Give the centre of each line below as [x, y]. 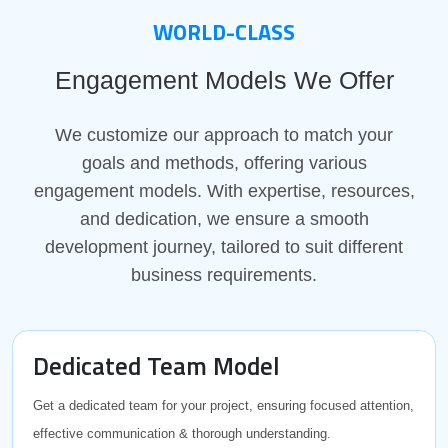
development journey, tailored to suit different [224, 246]
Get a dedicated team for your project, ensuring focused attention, [223, 405]
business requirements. [224, 274]
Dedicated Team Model [156, 365]
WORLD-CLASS [224, 31]
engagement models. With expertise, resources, [224, 190]
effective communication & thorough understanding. [182, 433]
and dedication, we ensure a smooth [224, 218]
